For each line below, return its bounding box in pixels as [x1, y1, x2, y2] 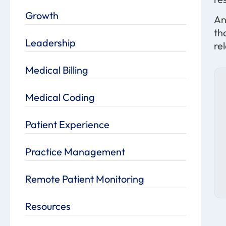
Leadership [25, 36, 76, 49]
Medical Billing [25, 63, 88, 76]
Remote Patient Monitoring [25, 172, 144, 185]
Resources [25, 199, 71, 212]
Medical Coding [25, 90, 95, 103]
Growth [25, 9, 59, 22]
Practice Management [25, 145, 125, 158]
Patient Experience [25, 118, 109, 131]
